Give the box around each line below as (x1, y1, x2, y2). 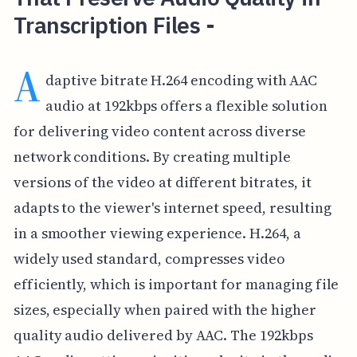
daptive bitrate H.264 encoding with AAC (45, 69, 318, 90)
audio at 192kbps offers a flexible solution (45, 95, 328, 116)
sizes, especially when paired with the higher (13, 299, 316, 320)
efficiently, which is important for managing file (13, 273, 339, 294)
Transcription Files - (13, 10, 215, 40)
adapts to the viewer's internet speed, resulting (13, 197, 331, 218)
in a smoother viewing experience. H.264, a (13, 222, 301, 243)
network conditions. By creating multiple (13, 146, 291, 167)
